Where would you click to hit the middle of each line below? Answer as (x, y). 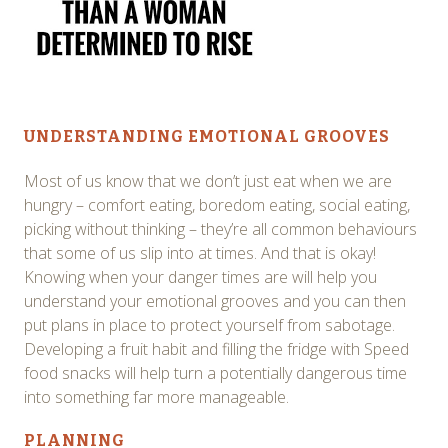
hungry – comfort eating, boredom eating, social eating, (217, 204)
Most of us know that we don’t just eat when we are (208, 180)
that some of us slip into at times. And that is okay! (200, 252)
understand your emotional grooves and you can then (215, 300)
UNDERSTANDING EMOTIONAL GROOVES (207, 136)
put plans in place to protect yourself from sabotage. (209, 324)
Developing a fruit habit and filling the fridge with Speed (216, 348)
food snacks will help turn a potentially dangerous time (215, 372)
